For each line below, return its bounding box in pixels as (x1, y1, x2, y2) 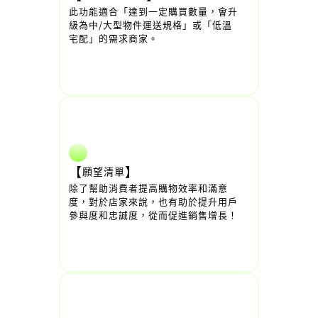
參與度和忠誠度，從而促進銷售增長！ (69, 208, 238, 221)
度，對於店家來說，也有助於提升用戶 (69, 194, 238, 208)
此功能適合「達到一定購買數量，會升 (69, 4, 238, 18)
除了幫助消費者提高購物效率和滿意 (69, 181, 228, 194)
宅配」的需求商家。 (69, 31, 158, 45)
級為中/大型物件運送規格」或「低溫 (69, 18, 232, 31)
